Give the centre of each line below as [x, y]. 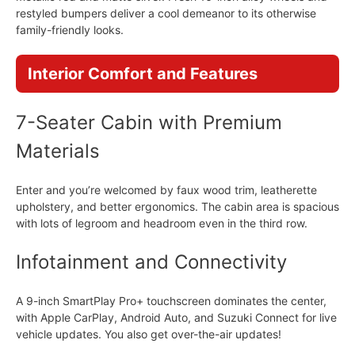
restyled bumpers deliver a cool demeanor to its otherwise [166, 13]
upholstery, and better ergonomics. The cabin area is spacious [177, 206]
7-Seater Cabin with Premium [149, 122]
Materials [58, 151]
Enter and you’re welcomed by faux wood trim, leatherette [166, 190]
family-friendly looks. [70, 30]
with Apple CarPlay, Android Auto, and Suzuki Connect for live [176, 317]
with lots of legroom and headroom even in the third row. [162, 223]
